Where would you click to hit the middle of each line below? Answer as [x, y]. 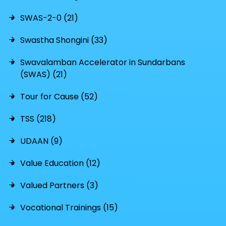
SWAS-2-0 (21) [49, 18]
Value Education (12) [60, 163]
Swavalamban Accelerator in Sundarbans [103, 62]
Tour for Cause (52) [59, 97]
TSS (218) [38, 119]
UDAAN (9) [41, 141]
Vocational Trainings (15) [69, 208]
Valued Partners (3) [59, 185]
